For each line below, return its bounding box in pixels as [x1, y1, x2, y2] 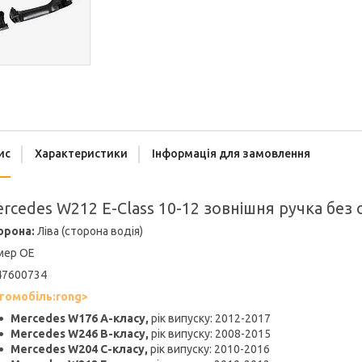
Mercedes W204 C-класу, [11, 343, 148, 356]
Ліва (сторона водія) [35, 225, 143, 238]
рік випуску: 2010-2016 [148, 343, 270, 356]
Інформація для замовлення [152, 147, 310, 161]
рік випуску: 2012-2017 [149, 312, 271, 326]
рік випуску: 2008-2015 [149, 327, 271, 341]
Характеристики [35, 147, 128, 161]
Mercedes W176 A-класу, [11, 312, 149, 326]
